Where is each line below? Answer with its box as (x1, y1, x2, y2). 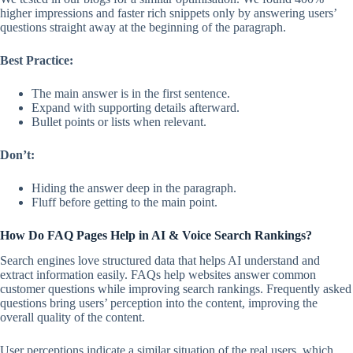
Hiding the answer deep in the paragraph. (32, 180, 236, 195)
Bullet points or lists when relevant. (32, 114, 206, 128)
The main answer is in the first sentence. (32, 86, 230, 100)
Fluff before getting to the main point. (32, 195, 217, 209)
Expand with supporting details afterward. (32, 100, 240, 114)
